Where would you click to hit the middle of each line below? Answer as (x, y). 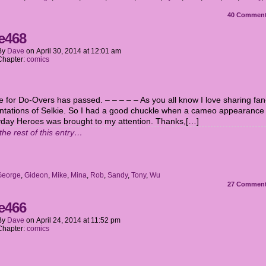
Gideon (36, 175)
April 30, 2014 (59, 51)
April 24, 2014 (59, 220)
